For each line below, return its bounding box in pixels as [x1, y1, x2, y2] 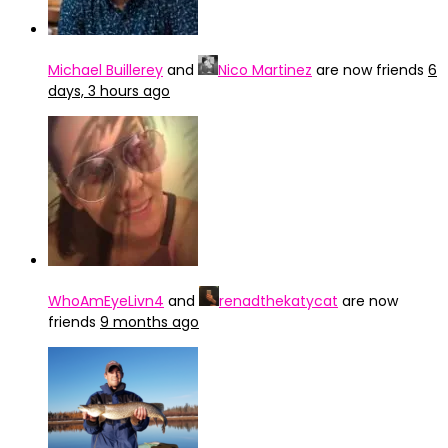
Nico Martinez [218, 60, 312, 80]
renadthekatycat [219, 291, 338, 311]
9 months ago [100, 312, 199, 332]
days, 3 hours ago [48, 81, 170, 101]
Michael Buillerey [48, 60, 163, 80]
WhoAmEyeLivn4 [48, 291, 164, 311]
